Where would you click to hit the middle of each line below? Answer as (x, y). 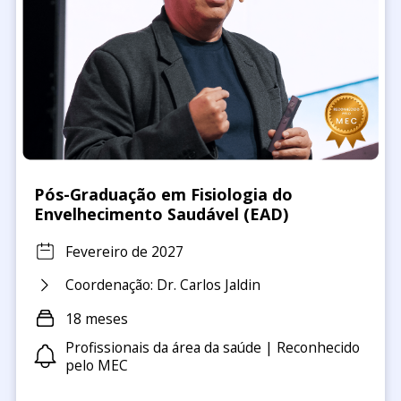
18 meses (96, 318)
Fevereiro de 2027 (124, 251)
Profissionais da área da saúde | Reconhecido (212, 348)
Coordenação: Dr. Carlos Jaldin (162, 285)
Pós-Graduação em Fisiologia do (163, 195)
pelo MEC (96, 366)
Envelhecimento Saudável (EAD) (161, 214)
